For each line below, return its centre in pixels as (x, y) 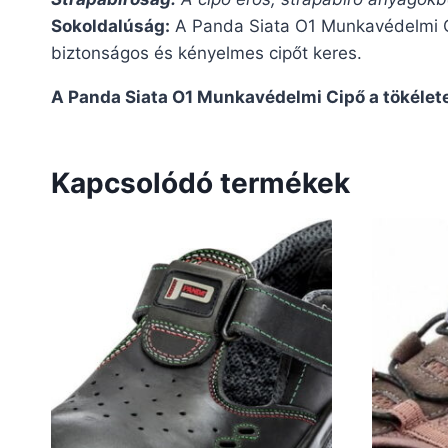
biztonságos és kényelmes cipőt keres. (206, 52)
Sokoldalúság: (110, 25)
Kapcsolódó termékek (200, 182)
